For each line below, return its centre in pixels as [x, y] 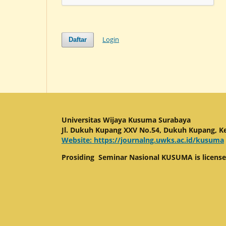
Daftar [78, 39]
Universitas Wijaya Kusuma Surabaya [126, 120]
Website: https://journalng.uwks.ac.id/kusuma [143, 140]
